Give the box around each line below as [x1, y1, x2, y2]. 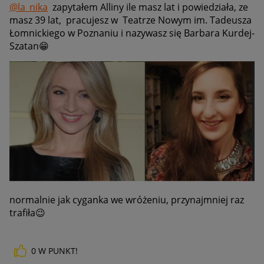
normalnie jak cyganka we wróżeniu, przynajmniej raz [9, 193, 244, 206]
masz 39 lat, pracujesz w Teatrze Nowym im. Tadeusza [9, 13, 252, 27]
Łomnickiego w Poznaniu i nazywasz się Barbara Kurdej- [9, 26, 255, 39]
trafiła [9, 206, 35, 219]
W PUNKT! [38, 245, 78, 256]
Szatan [9, 39, 39, 52]
